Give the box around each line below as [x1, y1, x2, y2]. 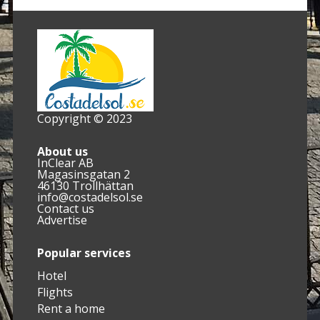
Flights [36, 284, 73, 300]
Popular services [36, 244, 131, 261]
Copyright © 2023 [36, 110, 132, 126]
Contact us [36, 200, 94, 216]
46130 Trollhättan [36, 177, 134, 194]
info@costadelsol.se [36, 189, 143, 205]
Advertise [36, 211, 87, 228]
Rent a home [36, 300, 105, 316]
